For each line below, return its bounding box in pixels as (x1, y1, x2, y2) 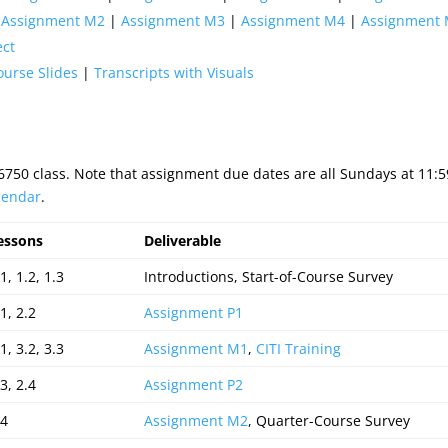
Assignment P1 (144, 303, 243, 322)
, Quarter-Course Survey (248, 411, 410, 430)
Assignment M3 (121, 11, 225, 30)
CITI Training (256, 339, 341, 358)
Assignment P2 (144, 375, 243, 394)
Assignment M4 (241, 11, 345, 30)
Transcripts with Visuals (94, 63, 254, 82)
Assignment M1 (144, 339, 248, 358)
